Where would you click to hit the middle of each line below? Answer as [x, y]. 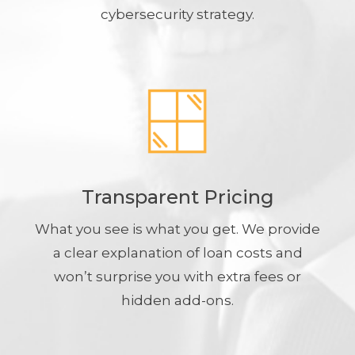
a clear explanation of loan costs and [177, 252]
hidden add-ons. [177, 300]
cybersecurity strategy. [177, 14]
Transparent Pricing [177, 197]
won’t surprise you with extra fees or [177, 276]
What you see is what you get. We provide [177, 229]
